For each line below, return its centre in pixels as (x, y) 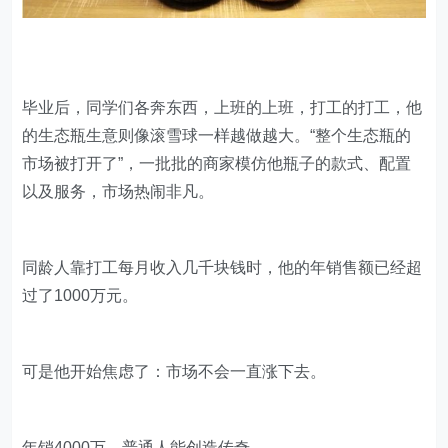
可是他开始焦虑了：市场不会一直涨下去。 (174, 371)
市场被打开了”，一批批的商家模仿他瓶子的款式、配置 (217, 163)
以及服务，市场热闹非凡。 (118, 191)
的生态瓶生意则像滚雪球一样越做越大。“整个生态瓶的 (217, 135)
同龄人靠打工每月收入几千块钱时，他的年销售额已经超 (222, 267)
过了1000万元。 (80, 295)
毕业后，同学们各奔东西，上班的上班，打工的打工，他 (222, 107)
